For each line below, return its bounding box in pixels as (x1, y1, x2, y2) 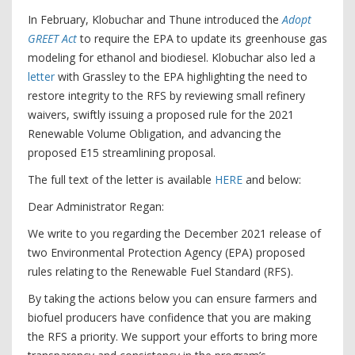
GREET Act (28, 31, 77, 46)
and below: (246, 172, 301, 187)
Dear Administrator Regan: (28, 199, 167, 214)
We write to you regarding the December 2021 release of (28, 226, 321, 241)
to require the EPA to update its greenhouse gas (77, 31, 327, 46)
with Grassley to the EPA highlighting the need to (55, 69, 307, 84)
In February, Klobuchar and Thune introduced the (28, 12, 282, 27)
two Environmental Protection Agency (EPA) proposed (28, 245, 305, 260)
